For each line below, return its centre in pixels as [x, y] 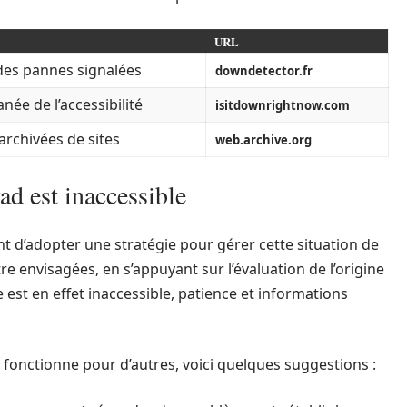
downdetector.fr [264, 71]
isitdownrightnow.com [283, 105]
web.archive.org [263, 140]
